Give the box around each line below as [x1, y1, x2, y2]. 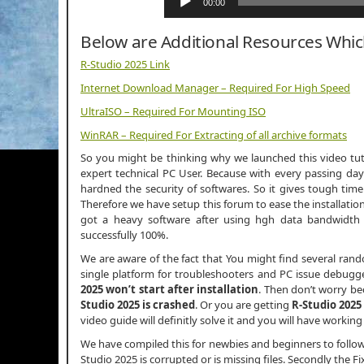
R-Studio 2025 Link [80, 57, 170, 72]
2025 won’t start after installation [80, 282, 259, 297]
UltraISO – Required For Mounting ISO [80, 103, 266, 119]
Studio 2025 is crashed [80, 297, 195, 313]
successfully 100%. [80, 227, 168, 243]
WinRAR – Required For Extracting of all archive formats [80, 127, 347, 142]
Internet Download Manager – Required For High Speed [80, 80, 350, 96]
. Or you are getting [195, 297, 292, 313]
